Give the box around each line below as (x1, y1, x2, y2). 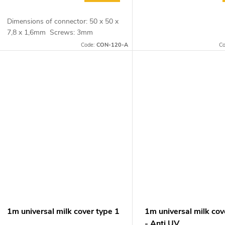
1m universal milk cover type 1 (7, 205, 120, 217)
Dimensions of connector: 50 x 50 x (7, 17, 119, 27)
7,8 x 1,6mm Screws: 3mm (7, 28, 95, 38)
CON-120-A (96, 41, 129, 49)
